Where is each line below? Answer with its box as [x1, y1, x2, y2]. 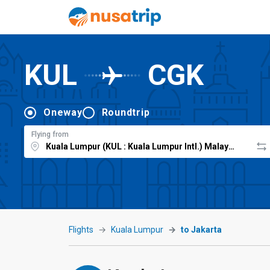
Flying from [31, 130, 69, 139]
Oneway [43, 106, 83, 118]
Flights [69, 225, 93, 234]
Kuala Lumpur [111, 225, 163, 234]
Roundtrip [101, 106, 150, 118]
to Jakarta [181, 225, 222, 234]
